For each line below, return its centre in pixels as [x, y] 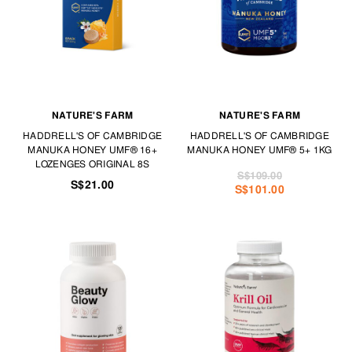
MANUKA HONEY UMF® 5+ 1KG [260, 150]
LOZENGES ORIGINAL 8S [92, 165]
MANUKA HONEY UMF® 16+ [92, 150]
